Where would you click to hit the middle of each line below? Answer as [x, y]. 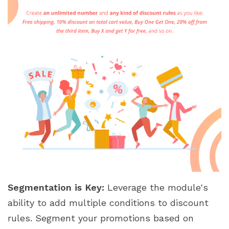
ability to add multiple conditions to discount [108, 202]
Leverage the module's [156, 187]
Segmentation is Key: [56, 187]
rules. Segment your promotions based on [101, 218]
